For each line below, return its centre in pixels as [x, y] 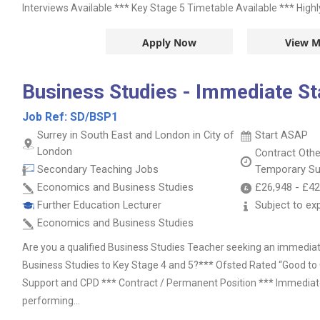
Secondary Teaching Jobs [98, 169]
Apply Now [169, 42]
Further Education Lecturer [99, 205]
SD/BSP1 [94, 117]
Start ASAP [281, 135]
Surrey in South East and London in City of [136, 135]
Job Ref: [46, 117]
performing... [51, 301]
